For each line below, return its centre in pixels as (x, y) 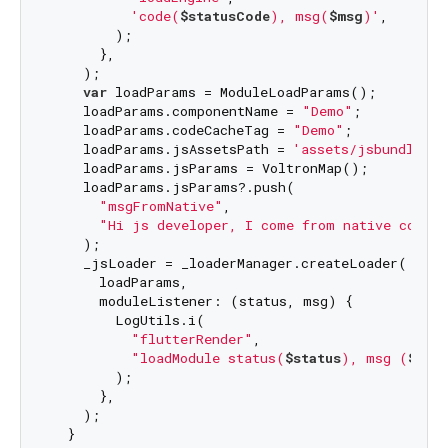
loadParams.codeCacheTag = (171, 130)
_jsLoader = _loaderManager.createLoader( (228, 263)
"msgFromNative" (160, 206)
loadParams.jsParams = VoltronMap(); (209, 168)
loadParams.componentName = (176, 111)
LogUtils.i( (127, 320)
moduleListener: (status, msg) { (201, 301)
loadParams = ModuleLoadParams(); (241, 92)
